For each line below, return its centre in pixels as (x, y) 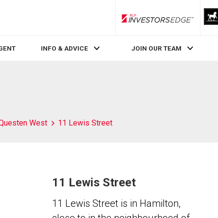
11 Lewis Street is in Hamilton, (116, 203)
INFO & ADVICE (64, 48)
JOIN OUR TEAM (157, 48)
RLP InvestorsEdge (184, 22)
